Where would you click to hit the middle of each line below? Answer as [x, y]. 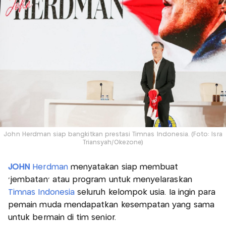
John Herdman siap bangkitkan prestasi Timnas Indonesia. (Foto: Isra [113, 135]
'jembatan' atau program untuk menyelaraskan [100, 180]
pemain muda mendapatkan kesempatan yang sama [111, 205]
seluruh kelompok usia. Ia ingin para [145, 193]
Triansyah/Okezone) [113, 143]
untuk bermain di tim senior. [63, 218]
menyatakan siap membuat [123, 167]
